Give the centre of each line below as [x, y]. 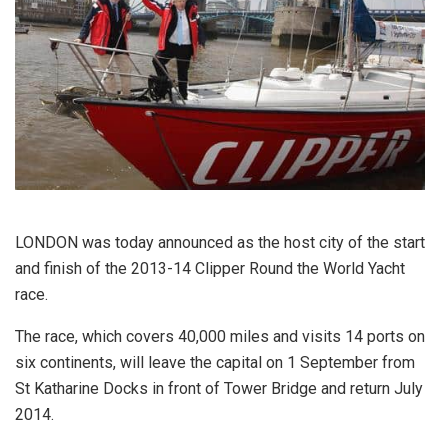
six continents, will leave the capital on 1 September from [215, 362]
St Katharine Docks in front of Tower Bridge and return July [219, 388]
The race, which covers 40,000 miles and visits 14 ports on [220, 336]
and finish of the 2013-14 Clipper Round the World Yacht [210, 268]
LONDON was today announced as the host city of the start [220, 242]
